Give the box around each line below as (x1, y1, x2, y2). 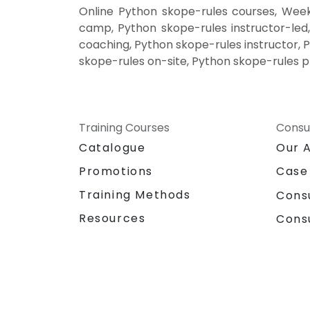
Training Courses (79, 120, 170, 136)
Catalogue (79, 140, 146, 156)
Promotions (79, 163, 153, 180)
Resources (79, 210, 146, 227)
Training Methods (79, 187, 191, 203)
